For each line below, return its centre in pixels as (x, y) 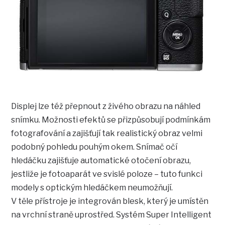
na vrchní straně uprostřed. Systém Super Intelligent (111, 215)
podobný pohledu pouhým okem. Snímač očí (94, 147)
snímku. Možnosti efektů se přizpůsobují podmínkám (111, 120)
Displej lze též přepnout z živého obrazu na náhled (106, 106)
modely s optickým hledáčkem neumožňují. (92, 188)
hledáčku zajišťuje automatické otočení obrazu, (101, 161)
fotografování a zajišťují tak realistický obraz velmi (107, 134)
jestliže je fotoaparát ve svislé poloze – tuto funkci (107, 174)
